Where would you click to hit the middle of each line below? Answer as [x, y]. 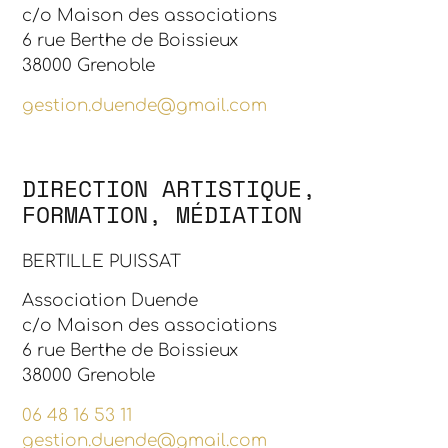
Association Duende [110, 301]
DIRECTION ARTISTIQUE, [169, 187]
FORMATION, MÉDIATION [162, 213]
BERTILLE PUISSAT [102, 261]
